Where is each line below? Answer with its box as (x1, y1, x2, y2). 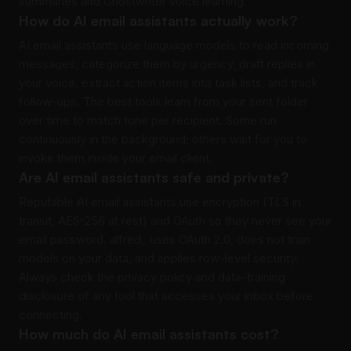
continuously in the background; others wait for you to (19, 132, 307, 147)
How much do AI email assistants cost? (19, 325, 279, 342)
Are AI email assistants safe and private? (19, 168, 289, 186)
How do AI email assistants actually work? (19, 12, 298, 29)
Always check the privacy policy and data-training (19, 270, 285, 284)
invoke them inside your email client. (19, 150, 212, 165)
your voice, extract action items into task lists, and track (19, 75, 318, 90)
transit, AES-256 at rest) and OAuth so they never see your (19, 213, 332, 228)
